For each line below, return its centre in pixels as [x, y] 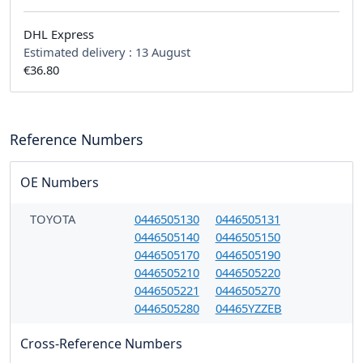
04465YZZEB [248, 307]
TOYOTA [53, 218]
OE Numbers [60, 182]
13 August [163, 51]
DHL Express [59, 34]
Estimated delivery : [79, 51]
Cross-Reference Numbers [101, 343]
